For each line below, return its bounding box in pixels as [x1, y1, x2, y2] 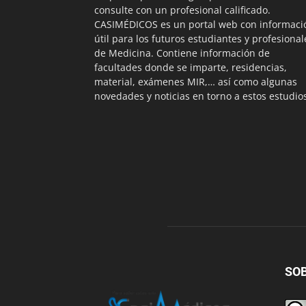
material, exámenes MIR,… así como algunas [94, 75, 297, 88]
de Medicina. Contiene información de [94, 46, 270, 59]
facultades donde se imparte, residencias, [94, 61, 287, 74]
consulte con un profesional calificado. [94, 3, 270, 16]
